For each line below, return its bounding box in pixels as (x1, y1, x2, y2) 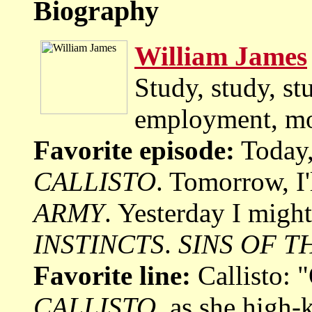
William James (134, 40, 307, 71)
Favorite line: (33, 260, 191, 290)
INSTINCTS (33, 228, 164, 259)
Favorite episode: (33, 134, 235, 165)
